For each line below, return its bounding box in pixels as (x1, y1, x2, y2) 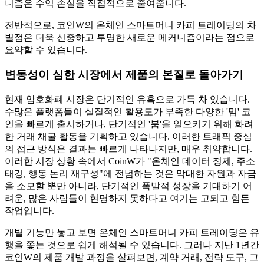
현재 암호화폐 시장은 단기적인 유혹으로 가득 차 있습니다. (5, 94, 250, 105)
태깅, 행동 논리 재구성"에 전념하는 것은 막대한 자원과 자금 (5, 169, 256, 179)
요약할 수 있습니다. (5, 44, 87, 55)
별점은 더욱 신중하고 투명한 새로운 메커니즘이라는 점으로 (5, 32, 255, 42)
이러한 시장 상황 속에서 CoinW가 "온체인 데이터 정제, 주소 (5, 156, 255, 167)
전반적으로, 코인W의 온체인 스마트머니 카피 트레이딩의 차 (5, 19, 256, 30)
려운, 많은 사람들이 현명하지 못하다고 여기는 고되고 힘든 (5, 193, 250, 204)
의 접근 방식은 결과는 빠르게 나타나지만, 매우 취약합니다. (5, 144, 252, 154)
